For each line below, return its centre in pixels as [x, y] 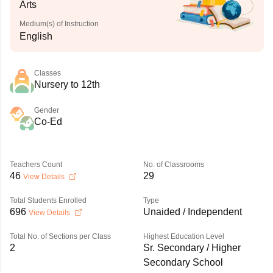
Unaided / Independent [192, 212]
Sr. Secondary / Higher [192, 248]
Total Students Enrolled [48, 200]
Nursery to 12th [67, 84]
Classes [47, 73]
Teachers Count [36, 165]
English [36, 36]
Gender [46, 110]
